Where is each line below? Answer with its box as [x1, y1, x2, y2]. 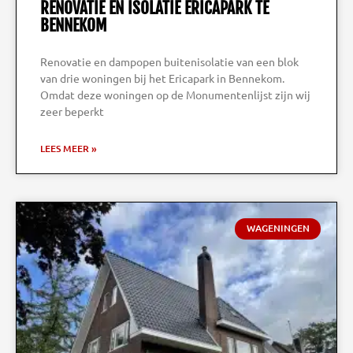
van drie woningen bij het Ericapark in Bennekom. [40, 71, 284, 86]
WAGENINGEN [246, 221, 310, 236]
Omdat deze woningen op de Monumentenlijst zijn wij [40, 87, 310, 102]
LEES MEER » [40, 142, 97, 156]
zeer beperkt [40, 104, 104, 119]
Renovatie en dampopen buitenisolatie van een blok [40, 54, 299, 69]
